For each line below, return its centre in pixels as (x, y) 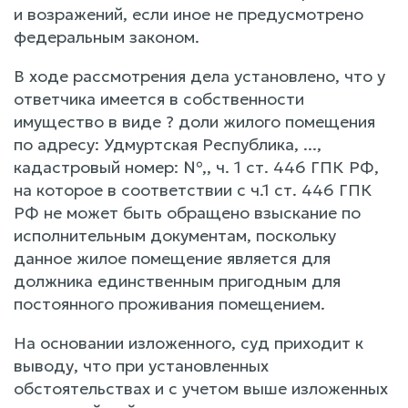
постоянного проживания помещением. (169, 303)
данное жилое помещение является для (172, 258)
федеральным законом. (107, 36)
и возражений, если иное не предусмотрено (189, 14)
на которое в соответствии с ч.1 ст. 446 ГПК (193, 189)
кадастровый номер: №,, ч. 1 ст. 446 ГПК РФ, (196, 167)
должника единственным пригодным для (177, 280)
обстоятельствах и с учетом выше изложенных (201, 388)
